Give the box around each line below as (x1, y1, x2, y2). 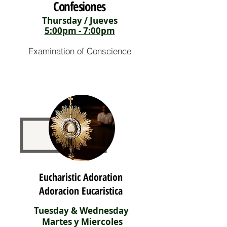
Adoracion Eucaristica (39, 184, 123, 198)
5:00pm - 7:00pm (44, 25, 115, 36)
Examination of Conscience (28, 45, 131, 56)
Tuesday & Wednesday (33, 205, 131, 216)
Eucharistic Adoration (39, 170, 123, 184)
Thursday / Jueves (42, 15, 118, 26)
